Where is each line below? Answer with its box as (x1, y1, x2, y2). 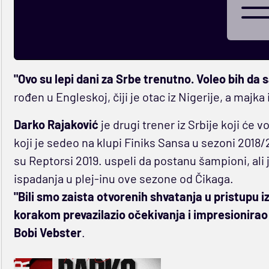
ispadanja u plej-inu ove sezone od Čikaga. (13, 171, 234, 186)
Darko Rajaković (13, 117, 98, 132)
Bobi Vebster (13, 225, 82, 240)
